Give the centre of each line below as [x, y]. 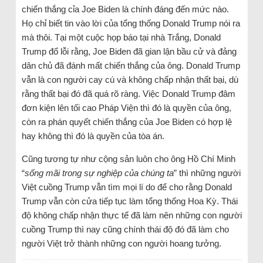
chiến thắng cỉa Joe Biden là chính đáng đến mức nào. [125, 9]
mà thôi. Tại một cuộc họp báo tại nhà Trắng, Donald [121, 38]
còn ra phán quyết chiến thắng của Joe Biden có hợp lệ [127, 122]
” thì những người [207, 173]
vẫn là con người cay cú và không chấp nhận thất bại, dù [130, 80]
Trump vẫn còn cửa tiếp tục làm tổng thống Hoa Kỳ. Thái [129, 201]
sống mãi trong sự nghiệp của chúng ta [99, 173]
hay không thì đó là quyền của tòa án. [93, 136]
